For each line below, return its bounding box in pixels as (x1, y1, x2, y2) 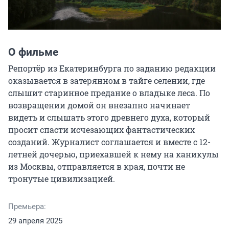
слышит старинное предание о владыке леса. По (8, 87, 210, 99)
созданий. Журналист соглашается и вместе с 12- (8, 136, 211, 148)
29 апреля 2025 (8, 216, 62, 226)
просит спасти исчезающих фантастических (8, 124, 195, 135)
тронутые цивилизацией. (8, 173, 115, 185)
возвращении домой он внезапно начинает (8, 100, 190, 111)
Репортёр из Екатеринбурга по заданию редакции (8, 63, 216, 74)
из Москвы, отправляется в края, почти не (8, 161, 185, 172)
